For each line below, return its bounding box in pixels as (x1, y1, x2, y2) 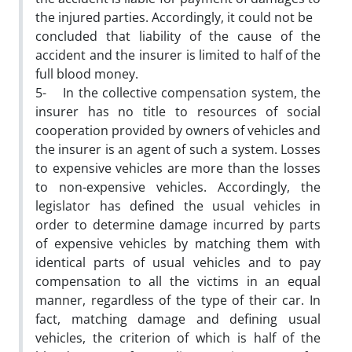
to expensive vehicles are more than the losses (35, 159, 321, 177)
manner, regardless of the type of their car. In (35, 291, 321, 309)
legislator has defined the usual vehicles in (35, 196, 321, 214)
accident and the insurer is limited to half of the (35, 46, 321, 64)
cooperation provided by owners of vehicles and (35, 121, 321, 139)
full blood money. (35, 64, 151, 82)
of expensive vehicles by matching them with (35, 234, 321, 252)
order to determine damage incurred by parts (35, 215, 321, 233)
